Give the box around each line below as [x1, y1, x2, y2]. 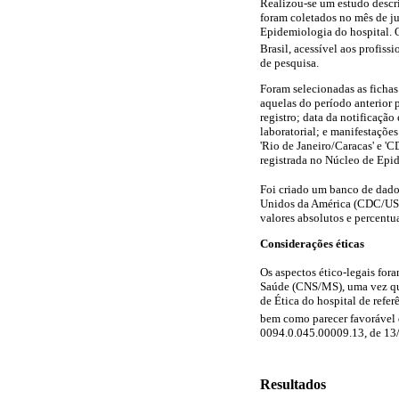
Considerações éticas [260, 236, 364, 250]
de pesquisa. [260, 56, 319, 70]
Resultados [260, 377, 326, 393]
